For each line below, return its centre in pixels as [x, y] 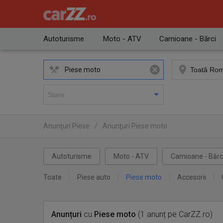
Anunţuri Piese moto [135, 126]
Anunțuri [66, 214]
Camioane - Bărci [188, 39]
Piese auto [94, 177]
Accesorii [192, 177]
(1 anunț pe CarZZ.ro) [174, 214]
